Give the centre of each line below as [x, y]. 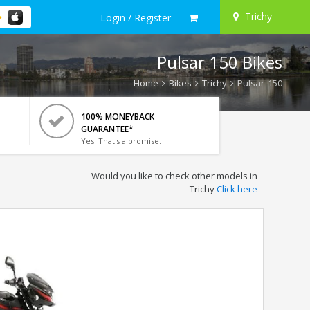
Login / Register [136, 17]
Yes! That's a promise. [121, 141]
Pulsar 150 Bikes [220, 62]
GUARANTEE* [107, 129]
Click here [237, 189]
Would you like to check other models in [174, 176]
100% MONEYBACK [117, 117]
